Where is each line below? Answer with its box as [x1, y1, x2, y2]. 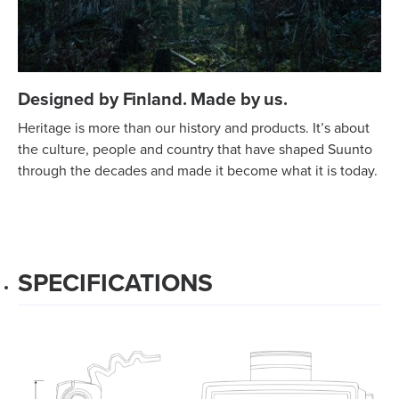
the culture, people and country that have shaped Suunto [18, 142, 372, 157]
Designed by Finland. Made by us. [18, 90, 288, 109]
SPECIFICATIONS [18, 272, 213, 297]
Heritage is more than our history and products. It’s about [18, 121, 370, 135]
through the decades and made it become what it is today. [18, 164, 378, 178]
